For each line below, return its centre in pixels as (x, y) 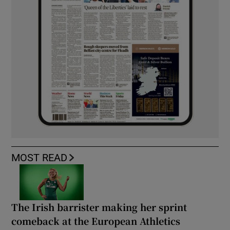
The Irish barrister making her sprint (99, 207)
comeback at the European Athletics (96, 221)
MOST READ (40, 158)
